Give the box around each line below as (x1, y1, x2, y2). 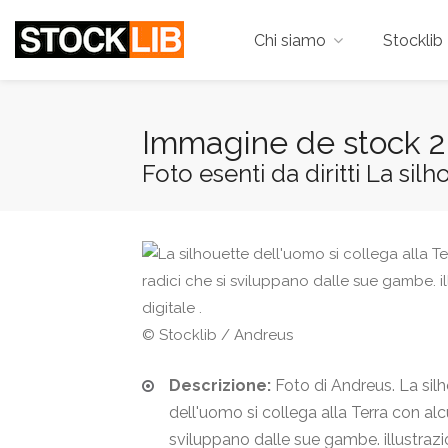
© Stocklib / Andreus (142, 326, 293, 344)
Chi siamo (254, 31, 326, 50)
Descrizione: (169, 376, 271, 395)
